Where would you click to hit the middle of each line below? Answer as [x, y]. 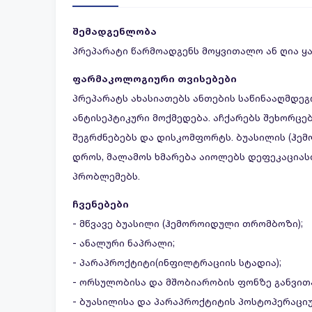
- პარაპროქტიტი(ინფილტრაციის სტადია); [177, 262]
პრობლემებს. [106, 176]
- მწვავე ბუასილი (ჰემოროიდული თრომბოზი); [188, 223]
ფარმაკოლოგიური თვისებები [155, 78]
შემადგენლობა [115, 31]
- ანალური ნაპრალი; [124, 243]
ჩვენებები [101, 204]
